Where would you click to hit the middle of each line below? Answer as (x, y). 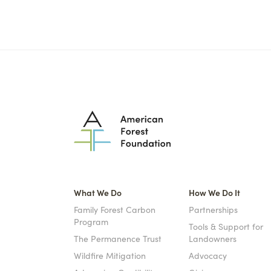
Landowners (213, 238)
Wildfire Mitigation (110, 255)
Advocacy (208, 255)
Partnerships (213, 209)
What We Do (98, 192)
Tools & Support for (226, 226)
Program (91, 221)
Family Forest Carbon (115, 209)
